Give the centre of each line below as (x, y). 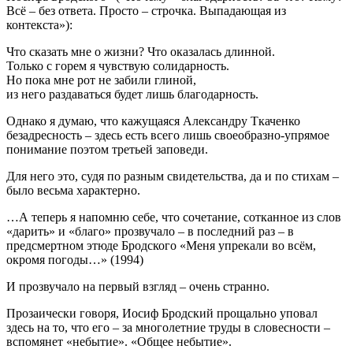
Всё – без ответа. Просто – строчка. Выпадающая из (146, 10)
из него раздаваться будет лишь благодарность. (132, 94)
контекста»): (39, 24)
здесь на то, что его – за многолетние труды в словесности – (168, 327)
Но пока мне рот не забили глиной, (101, 80)
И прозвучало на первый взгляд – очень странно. (138, 286)
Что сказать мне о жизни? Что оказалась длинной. (141, 51)
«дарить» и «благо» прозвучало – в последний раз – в (150, 231)
